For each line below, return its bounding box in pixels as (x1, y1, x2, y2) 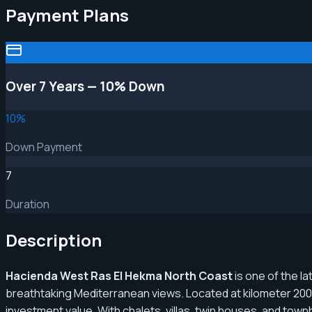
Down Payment (6, 139, 82, 155)
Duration (6, 196, 49, 212)
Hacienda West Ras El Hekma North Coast (6, 267, 233, 283)
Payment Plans (6, 3, 129, 26)
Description (6, 228, 102, 251)
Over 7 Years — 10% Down (6, 77, 165, 96)
